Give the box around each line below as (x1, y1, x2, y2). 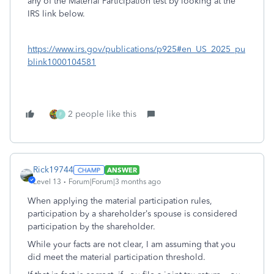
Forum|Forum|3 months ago (68, 177, 161, 186)
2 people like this (68, 109, 136, 119)
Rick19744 (33, 165, 73, 175)
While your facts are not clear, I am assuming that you (28, 239, 235, 250)
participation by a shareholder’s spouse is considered (28, 209, 237, 219)
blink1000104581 (28, 57, 96, 67)
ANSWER (106, 165, 137, 174)
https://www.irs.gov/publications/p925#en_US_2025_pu (28, 44, 245, 54)
